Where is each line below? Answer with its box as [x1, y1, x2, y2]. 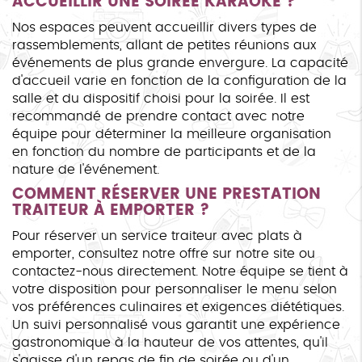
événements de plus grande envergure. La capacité [12, 56, 348, 69]
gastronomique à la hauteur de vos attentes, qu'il [12, 335, 328, 349]
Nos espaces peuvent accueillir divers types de [12, 20, 317, 34]
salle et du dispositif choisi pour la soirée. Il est [12, 91, 309, 105]
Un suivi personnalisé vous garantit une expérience [12, 318, 340, 331]
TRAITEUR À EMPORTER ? [12, 197, 209, 223]
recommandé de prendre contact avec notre [12, 109, 305, 123]
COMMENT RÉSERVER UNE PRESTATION [12, 181, 321, 207]
